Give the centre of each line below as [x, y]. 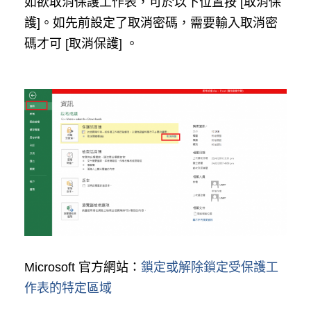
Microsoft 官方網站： [83, 268]
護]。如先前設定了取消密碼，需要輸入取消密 [151, 23]
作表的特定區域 [68, 288]
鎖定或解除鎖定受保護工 [210, 268]
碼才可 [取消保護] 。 [81, 44]
